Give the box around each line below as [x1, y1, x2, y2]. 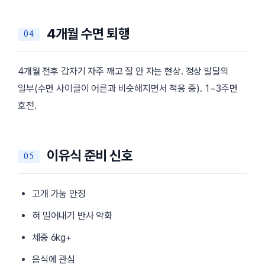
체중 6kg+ [32, 231, 72, 243]
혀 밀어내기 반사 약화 [32, 209, 113, 221]
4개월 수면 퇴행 [47, 25, 130, 42]
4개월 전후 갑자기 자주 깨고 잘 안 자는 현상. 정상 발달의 [18, 65, 229, 77]
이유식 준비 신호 [47, 147, 132, 164]
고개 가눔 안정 [32, 188, 86, 199]
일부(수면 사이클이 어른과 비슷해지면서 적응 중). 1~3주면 [18, 82, 238, 94]
